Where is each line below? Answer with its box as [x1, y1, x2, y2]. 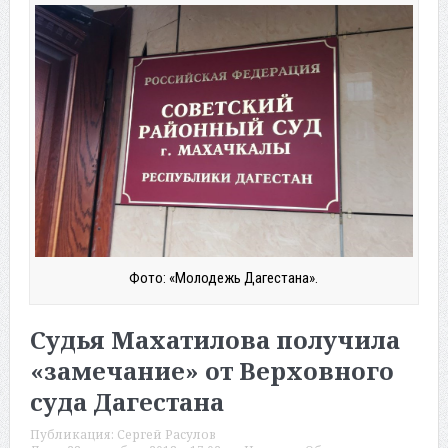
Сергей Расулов [116, 425, 216, 443]
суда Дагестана [29, 384, 224, 418]
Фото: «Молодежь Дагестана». [129, 268, 319, 287]
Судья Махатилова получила [29, 322, 400, 356]
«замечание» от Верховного [29, 353, 394, 387]
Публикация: [29, 425, 117, 443]
